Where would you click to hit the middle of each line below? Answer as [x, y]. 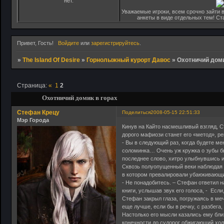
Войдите [68, 43]
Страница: [33, 85]
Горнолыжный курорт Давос [129, 60]
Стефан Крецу [38, 112]
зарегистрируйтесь [115, 43]
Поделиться [136, 112]
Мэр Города [33, 120]
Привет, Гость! [35, 43]
